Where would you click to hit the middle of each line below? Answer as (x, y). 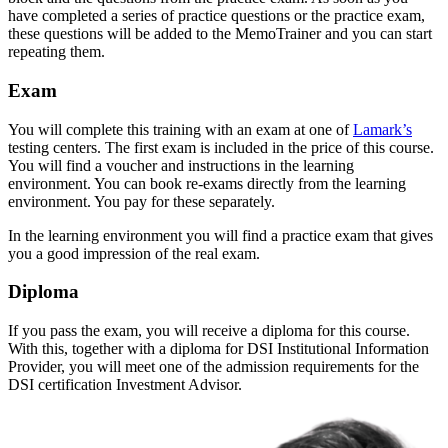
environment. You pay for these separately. (141, 201)
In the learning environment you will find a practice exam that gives (220, 235)
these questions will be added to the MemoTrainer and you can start (220, 34)
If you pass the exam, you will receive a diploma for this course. (209, 331)
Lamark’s (382, 129)
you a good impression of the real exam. (134, 253)
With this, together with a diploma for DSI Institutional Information (218, 349)
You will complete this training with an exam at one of (180, 129)
